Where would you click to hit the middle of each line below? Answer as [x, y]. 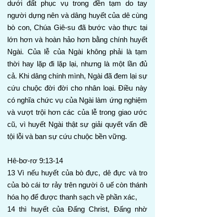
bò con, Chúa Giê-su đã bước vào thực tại [77, 27]
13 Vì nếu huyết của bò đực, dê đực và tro [77, 173]
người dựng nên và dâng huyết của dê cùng [77, 15]
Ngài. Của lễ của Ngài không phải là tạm [77, 52]
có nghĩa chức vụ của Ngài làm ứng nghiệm [77, 100]
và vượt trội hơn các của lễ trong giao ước [77, 112]
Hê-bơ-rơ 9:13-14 [35, 161]
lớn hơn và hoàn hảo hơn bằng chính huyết [77, 39]
